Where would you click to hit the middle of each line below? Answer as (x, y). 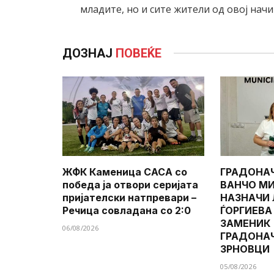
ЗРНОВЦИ (245, 249)
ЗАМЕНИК (245, 224)
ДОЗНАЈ (89, 53)
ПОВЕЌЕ (139, 53)
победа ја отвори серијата (130, 185)
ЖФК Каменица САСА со (125, 172)
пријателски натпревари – (129, 198)
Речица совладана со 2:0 (127, 211)
